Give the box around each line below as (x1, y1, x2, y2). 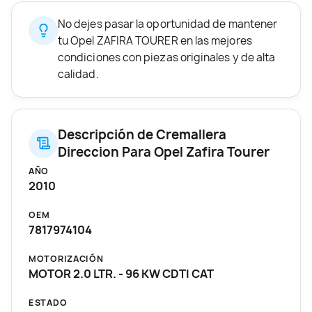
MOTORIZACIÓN (29, 252, 104, 265)
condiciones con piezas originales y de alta (58, 49, 276, 65)
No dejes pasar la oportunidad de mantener (58, 16, 278, 31)
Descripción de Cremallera (58, 125, 226, 143)
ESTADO (29, 296, 68, 309)
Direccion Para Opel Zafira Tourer (58, 143, 270, 161)
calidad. (58, 66, 99, 81)
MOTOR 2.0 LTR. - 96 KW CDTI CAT (29, 265, 214, 281)
